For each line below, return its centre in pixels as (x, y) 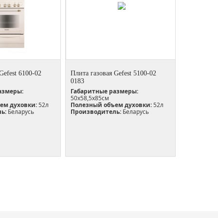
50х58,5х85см (90, 98)
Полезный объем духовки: (111, 105)
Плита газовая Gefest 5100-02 (113, 73)
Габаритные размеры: (104, 91)
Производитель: (96, 111)
